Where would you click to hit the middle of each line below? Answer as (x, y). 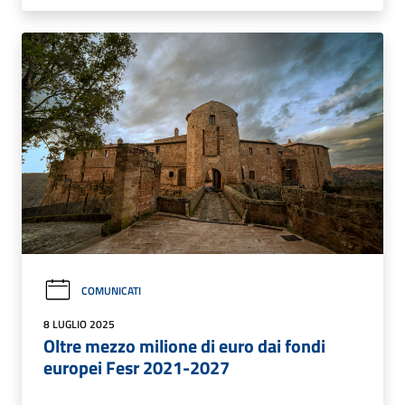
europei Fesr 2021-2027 (137, 368)
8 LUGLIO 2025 (79, 325)
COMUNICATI (111, 290)
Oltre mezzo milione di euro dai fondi (184, 346)
